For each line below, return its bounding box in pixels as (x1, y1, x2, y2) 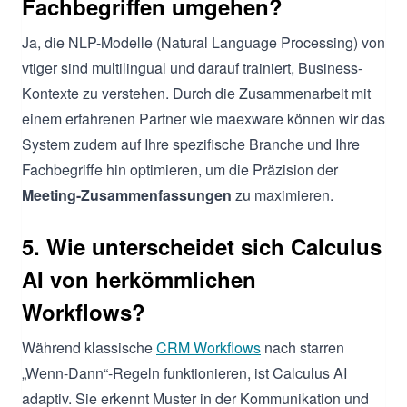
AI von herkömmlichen (22, 263, 256, 294)
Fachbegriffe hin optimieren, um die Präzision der (22, 158, 338, 180)
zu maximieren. (232, 184, 333, 205)
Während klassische (22, 336, 156, 358)
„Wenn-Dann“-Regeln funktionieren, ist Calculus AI (22, 362, 347, 383)
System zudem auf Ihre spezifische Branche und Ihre (22, 133, 360, 154)
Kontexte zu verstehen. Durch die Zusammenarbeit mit (22, 82, 371, 104)
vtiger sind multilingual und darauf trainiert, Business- (22, 56, 362, 78)
